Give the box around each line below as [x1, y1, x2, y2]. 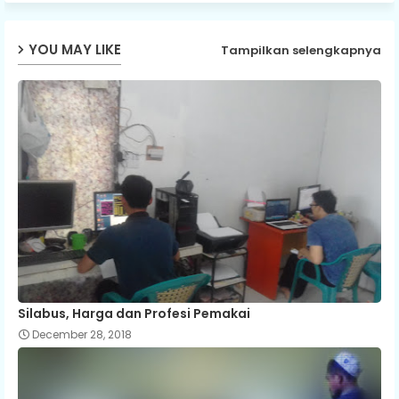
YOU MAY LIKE [28, 40, 121, 60]
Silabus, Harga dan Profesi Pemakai [18, 304, 250, 322]
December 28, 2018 [32, 326, 132, 342]
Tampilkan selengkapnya [221, 42, 381, 60]
